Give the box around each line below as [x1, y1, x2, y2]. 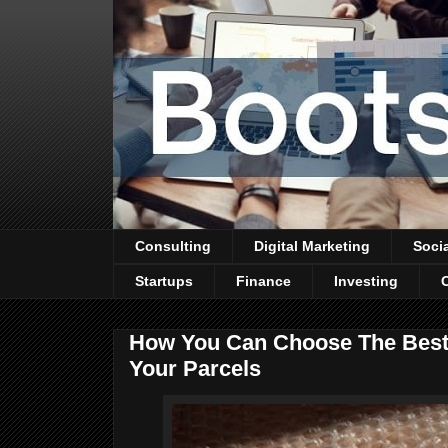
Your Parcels [129, 355, 261, 381]
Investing [334, 273, 398, 290]
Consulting [135, 238, 211, 255]
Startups [135, 273, 193, 290]
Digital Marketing [254, 238, 370, 255]
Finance [236, 273, 291, 290]
